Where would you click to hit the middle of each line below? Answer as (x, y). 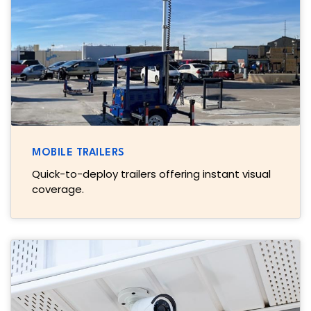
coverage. (58, 190)
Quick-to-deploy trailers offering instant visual (151, 174)
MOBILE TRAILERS (78, 153)
